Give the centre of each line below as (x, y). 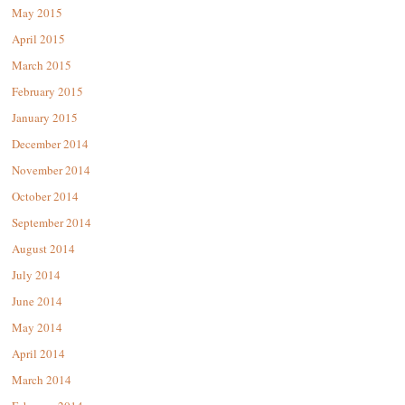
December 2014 (50, 144)
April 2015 (38, 39)
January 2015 (45, 118)
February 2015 (47, 92)
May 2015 (37, 13)
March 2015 (42, 66)
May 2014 (37, 328)
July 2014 (36, 275)
